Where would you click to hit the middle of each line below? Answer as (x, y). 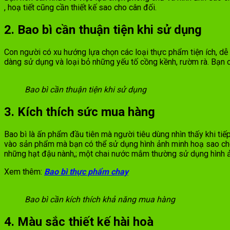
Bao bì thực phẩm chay (86, 171)
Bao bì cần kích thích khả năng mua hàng (100, 199)
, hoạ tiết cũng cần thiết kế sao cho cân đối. (81, 7)
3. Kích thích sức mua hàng (80, 112)
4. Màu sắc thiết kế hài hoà (79, 222)
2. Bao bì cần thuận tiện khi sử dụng (103, 30)
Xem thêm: (24, 171)
